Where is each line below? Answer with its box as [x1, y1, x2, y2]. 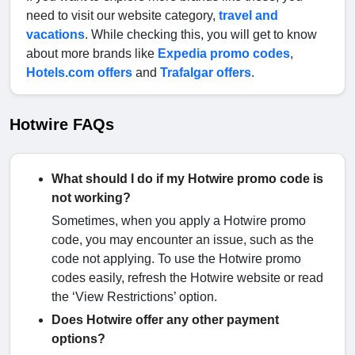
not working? [52, 191, 131, 205]
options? [52, 332, 105, 346]
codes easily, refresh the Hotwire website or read [52, 271, 323, 285]
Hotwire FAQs [10, 116, 114, 134]
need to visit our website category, [26, 9, 219, 23]
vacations [26, 28, 85, 42]
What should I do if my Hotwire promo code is [52, 172, 323, 186]
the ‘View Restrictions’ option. [52, 290, 217, 304]
